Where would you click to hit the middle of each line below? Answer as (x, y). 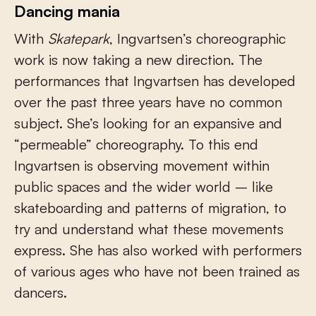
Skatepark (79, 38)
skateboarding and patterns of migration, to (150, 207)
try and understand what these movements (149, 229)
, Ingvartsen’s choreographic (197, 38)
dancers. (41, 292)
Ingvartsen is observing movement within (142, 165)
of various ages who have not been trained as (157, 271)
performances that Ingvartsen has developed (155, 80)
